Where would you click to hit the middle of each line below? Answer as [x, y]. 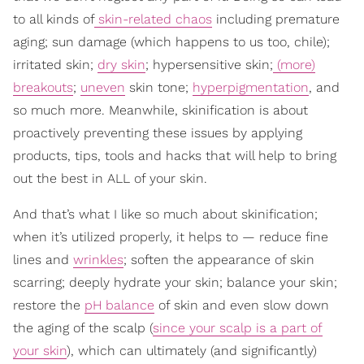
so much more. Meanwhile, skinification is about [160, 110]
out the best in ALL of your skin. [110, 178]
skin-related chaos [153, 19]
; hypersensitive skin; [209, 64]
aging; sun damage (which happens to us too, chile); [171, 41]
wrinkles [98, 259]
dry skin [121, 64]
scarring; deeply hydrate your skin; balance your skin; [175, 282]
